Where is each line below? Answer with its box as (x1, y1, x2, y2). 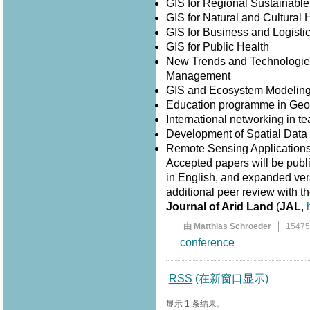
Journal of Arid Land (165, 201, 273, 213)
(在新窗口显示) (194, 273, 268, 285)
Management (165, 70, 236, 82)
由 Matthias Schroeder (183, 221, 271, 232)
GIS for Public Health (165, 41, 272, 53)
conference (179, 237, 235, 249)
